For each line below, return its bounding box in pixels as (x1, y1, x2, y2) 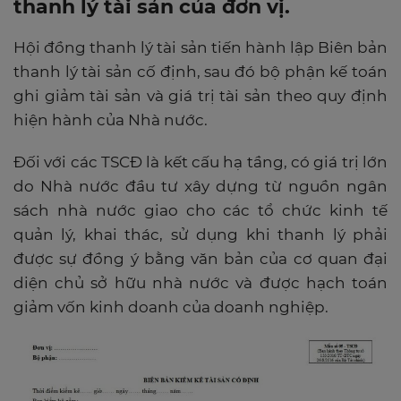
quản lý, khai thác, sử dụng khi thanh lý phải (13, 226, 388, 244)
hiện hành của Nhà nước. (13, 111, 208, 130)
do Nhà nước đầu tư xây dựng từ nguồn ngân (13, 177, 388, 196)
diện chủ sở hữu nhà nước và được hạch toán (13, 274, 388, 293)
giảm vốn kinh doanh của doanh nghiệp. (13, 298, 328, 317)
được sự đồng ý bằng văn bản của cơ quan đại (13, 250, 388, 269)
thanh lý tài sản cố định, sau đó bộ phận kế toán (13, 63, 388, 81)
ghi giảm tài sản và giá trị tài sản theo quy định (13, 87, 388, 106)
